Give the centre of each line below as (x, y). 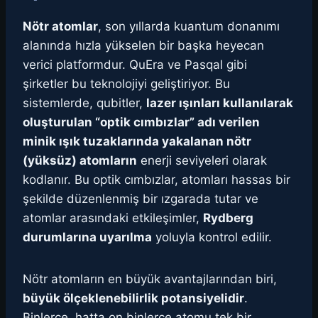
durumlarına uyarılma (87, 237)
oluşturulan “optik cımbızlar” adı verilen (141, 122)
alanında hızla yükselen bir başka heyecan (143, 46)
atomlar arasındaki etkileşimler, (113, 218)
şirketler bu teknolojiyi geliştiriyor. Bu (126, 84)
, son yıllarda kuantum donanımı (189, 27)
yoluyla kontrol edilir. (212, 237)
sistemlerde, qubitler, (84, 103)
